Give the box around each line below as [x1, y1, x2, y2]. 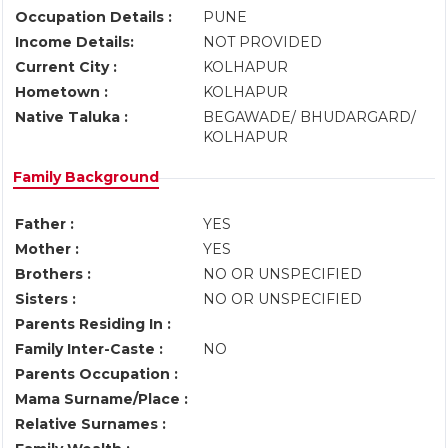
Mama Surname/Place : [15, 390, 188, 408]
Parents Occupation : [15, 365, 178, 383]
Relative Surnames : [15, 415, 166, 433]
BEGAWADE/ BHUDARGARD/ [203, 108, 416, 126]
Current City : [15, 58, 117, 76]
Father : [15, 215, 74, 233]
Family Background [13, 168, 159, 186]
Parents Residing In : [15, 315, 171, 333]
